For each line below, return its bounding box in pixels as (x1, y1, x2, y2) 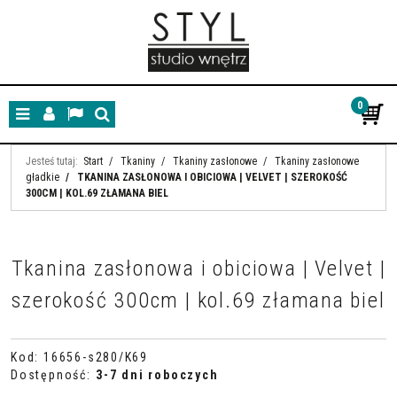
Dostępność (11, 368, 87, 382)
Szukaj (100, 114, 135, 129)
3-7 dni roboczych (96, 368, 219, 382)
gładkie (26, 171, 59, 183)
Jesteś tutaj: (26, 155, 78, 167)
